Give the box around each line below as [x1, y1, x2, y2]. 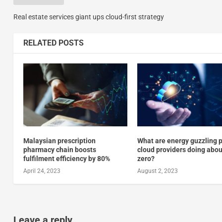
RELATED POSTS [23, 38, 84, 48]
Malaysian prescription [23, 136, 96, 145]
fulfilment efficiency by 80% [23, 154, 110, 163]
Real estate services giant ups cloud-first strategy [13, 13, 164, 21]
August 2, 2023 [137, 167, 178, 174]
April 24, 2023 [23, 167, 60, 174]
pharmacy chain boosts [23, 145, 96, 154]
